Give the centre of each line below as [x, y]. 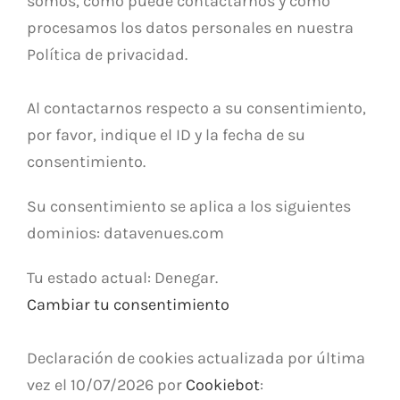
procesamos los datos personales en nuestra [190, 27]
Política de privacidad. [107, 54]
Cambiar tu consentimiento [128, 304]
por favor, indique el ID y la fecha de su [166, 134]
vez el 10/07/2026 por [106, 384]
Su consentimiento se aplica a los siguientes [189, 206]
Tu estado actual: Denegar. [124, 277]
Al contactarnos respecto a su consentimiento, [196, 108]
